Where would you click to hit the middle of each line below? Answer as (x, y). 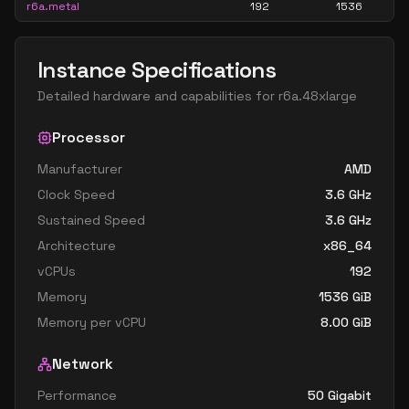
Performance (77, 395)
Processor (89, 137)
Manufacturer (80, 169)
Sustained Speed (91, 220)
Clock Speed (76, 194)
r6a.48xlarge (318, 96)
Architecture (77, 246)
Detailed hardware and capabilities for (158, 96)
